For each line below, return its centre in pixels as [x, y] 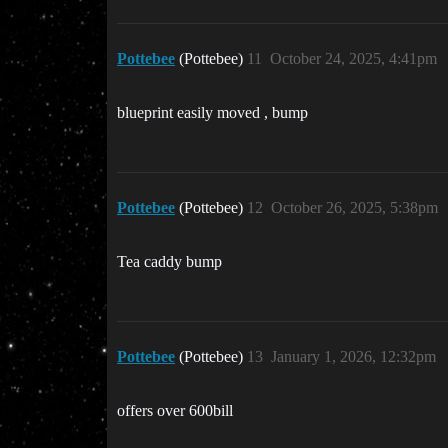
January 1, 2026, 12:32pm [353, 357]
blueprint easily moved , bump [212, 113]
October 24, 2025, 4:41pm [353, 59]
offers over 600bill [175, 411]
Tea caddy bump [169, 262]
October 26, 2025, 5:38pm [354, 208]
